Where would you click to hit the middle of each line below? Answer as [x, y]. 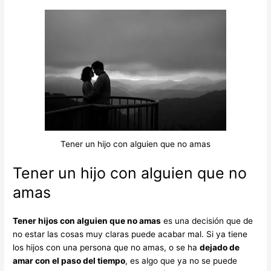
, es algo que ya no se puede [181, 260]
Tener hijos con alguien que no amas [87, 220]
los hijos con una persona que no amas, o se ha [106, 247]
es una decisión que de [207, 220]
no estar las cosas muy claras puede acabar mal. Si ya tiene [130, 234]
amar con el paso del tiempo [69, 260]
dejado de [220, 247]
